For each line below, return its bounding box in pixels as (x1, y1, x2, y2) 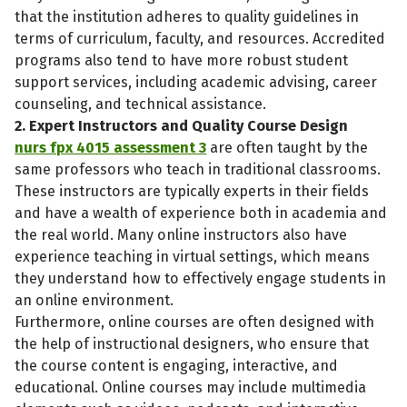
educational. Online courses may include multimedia (15, 378, 367, 396)
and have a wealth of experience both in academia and (15, 203, 388, 222)
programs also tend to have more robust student (15, 51, 349, 69)
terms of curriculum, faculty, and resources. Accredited (15, 29, 386, 47)
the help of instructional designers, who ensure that (15, 334, 370, 352)
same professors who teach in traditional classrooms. (15, 160, 382, 178)
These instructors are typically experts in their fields (15, 182, 370, 200)
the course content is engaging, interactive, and (15, 356, 339, 374)
